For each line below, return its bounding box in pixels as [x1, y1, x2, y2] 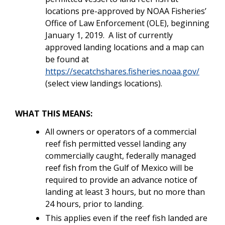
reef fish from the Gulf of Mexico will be [45, 162, 193, 173]
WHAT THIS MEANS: [15, 107, 92, 119]
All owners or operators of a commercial [45, 126, 196, 137]
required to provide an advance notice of [45, 174, 197, 185]
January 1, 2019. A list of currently [45, 29, 173, 41]
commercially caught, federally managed [45, 150, 196, 161]
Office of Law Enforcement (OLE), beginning [45, 17, 209, 29]
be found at [45, 53, 89, 65]
